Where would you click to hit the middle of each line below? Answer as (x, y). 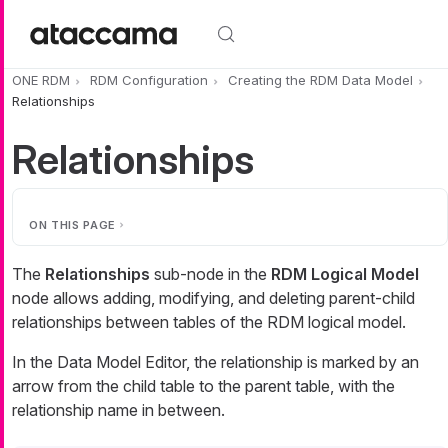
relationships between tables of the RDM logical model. (209, 321)
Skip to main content (78, 12)
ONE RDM (41, 80)
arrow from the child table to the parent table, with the (203, 385)
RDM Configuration (149, 80)
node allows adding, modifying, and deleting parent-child (213, 297)
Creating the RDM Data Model (320, 80)
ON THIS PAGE (72, 224)
